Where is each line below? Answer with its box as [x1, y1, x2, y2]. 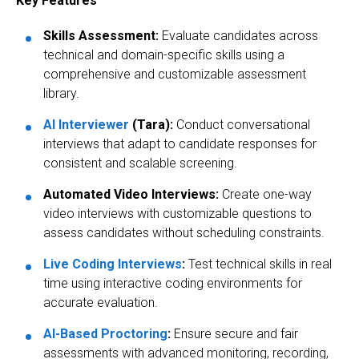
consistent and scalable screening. [43, 155, 237, 171]
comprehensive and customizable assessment [43, 67, 306, 83]
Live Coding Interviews [43, 256, 182, 272]
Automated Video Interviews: [43, 187, 219, 203]
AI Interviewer [43, 117, 129, 133]
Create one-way [219, 187, 312, 203]
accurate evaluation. [43, 295, 158, 311]
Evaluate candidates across [159, 28, 318, 44]
